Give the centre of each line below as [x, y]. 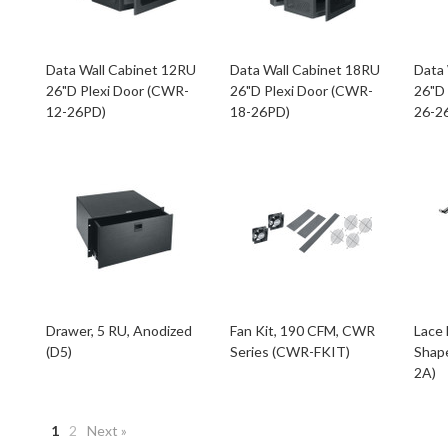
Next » [107, 430]
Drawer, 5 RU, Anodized [119, 330]
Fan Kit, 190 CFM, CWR [303, 330]
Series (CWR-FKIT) [290, 351]
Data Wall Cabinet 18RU [305, 69]
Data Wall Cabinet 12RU [121, 69]
